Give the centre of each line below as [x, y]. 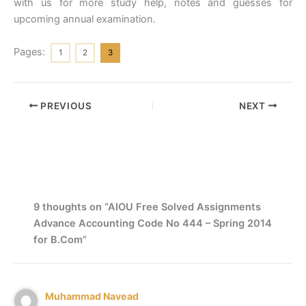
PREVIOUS [65, 106]
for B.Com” [60, 239]
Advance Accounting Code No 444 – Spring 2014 [153, 223]
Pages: [31, 52]
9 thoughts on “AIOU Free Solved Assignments [148, 207]
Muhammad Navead [92, 296]
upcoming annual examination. [85, 19]
